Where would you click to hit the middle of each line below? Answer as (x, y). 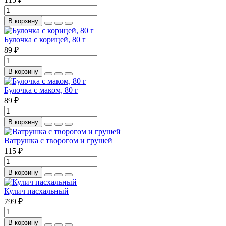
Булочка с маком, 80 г (41, 90)
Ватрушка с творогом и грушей (58, 140)
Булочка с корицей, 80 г (45, 39)
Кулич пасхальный (36, 191)
